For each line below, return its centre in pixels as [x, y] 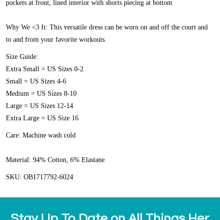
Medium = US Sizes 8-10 [41, 94]
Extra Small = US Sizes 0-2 [45, 69]
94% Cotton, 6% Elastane [69, 160]
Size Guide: [23, 57]
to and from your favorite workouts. [56, 40]
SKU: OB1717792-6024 [40, 177]
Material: [19, 160]
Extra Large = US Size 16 [42, 118]
